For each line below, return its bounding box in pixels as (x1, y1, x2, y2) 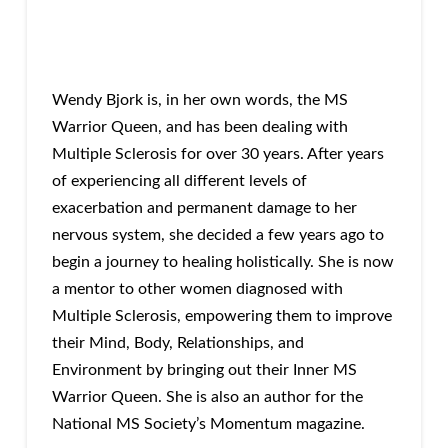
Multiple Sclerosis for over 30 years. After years (51, 145, 384, 162)
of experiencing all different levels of (51, 172, 307, 189)
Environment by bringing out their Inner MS (51, 361, 357, 378)
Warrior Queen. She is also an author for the (51, 388, 363, 405)
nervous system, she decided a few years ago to (51, 226, 384, 243)
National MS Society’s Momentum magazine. (51, 415, 365, 432)
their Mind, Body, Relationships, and (51, 334, 304, 351)
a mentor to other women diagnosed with (51, 280, 343, 297)
